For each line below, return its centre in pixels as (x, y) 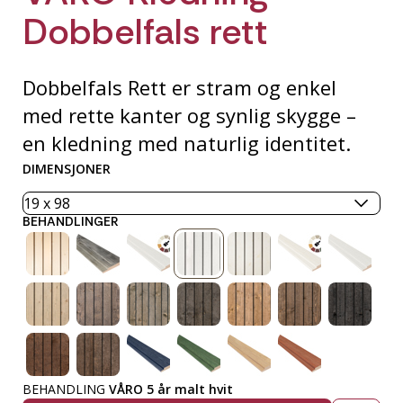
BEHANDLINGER (71, 222)
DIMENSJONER (67, 169)
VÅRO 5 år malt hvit (171, 390)
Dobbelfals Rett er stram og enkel (179, 88)
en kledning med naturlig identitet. (187, 143)
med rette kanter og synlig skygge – (189, 116)
